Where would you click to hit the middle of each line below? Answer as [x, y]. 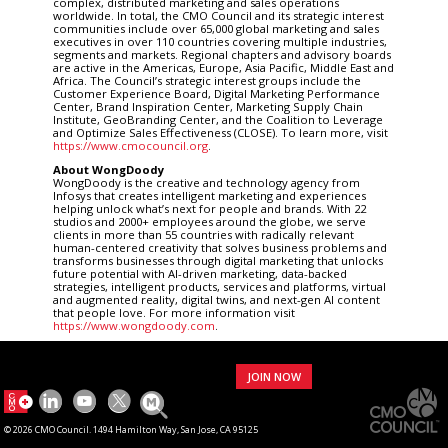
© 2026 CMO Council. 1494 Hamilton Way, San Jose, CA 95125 [131, 430]
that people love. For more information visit [173, 312]
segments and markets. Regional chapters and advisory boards [221, 54]
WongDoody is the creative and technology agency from [206, 182]
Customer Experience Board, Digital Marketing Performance [216, 93]
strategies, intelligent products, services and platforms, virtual [219, 286]
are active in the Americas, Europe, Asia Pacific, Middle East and [223, 67]
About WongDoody [108, 169]
